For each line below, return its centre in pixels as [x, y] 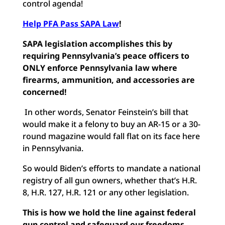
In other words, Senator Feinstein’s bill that [106, 112]
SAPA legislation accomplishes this [91, 44]
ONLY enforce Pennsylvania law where [100, 68]
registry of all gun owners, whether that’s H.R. [109, 180]
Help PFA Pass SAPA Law [71, 24]
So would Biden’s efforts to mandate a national [111, 168]
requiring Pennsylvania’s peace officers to [106, 56]
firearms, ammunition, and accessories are [108, 80]
